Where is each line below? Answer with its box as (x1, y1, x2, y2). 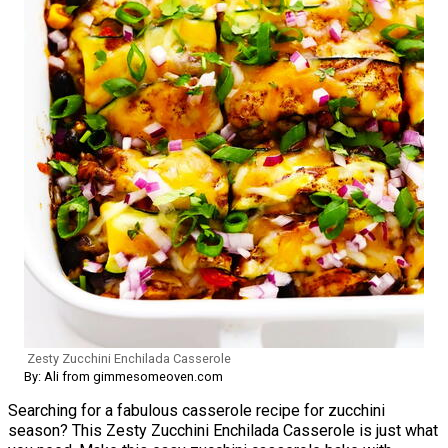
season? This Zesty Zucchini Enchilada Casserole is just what (8, 420, 438, 440)
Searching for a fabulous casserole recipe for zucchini (8, 400, 385, 420)
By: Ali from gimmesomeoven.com (24, 368, 223, 384)
